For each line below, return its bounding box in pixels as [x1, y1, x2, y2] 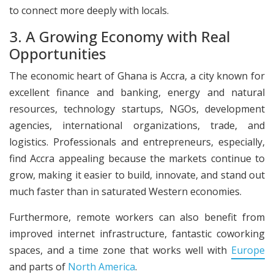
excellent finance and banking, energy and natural [9, 86, 265, 100]
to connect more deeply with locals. [9, 4, 169, 18]
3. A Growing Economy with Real [9, 26, 230, 46]
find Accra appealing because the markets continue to [9, 152, 265, 166]
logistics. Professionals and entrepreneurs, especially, [9, 135, 265, 149]
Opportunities [9, 43, 106, 64]
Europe [231, 243, 265, 257]
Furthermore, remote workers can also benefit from [9, 210, 265, 224]
